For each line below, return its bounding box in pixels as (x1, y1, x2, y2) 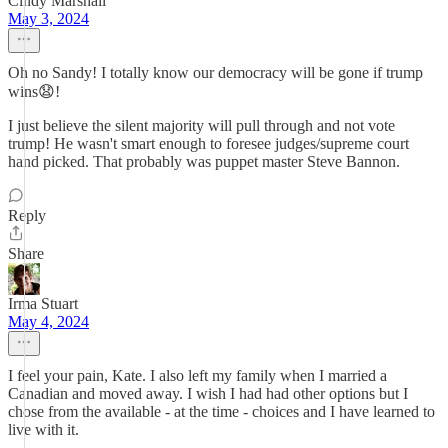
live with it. (8, 421, 79, 438)
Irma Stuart (8, 295, 78, 312)
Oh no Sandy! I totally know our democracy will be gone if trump (8, 64, 423, 81)
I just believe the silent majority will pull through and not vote (8, 117, 395, 134)
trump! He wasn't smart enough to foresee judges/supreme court (8, 135, 409, 152)
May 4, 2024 (8, 313, 89, 330)
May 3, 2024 (8, 10, 89, 27)
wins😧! (8, 83, 60, 100)
